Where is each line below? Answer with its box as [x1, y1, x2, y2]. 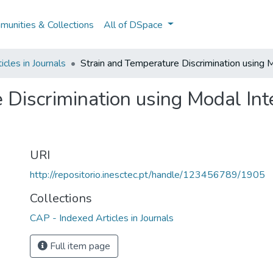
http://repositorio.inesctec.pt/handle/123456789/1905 [30, 168, 265, 182]
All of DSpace [104, 18, 163, 32]
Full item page [48, 239, 110, 253]
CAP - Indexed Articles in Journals [30, 211, 174, 225]
